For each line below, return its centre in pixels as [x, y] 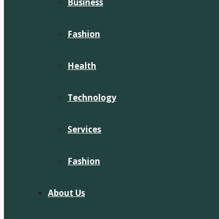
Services [84, 129]
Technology [92, 98]
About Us [66, 193]
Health [82, 66]
